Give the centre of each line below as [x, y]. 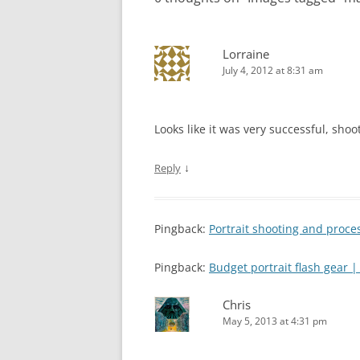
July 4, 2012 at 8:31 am [273, 70]
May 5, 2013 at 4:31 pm [275, 321]
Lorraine [246, 54]
